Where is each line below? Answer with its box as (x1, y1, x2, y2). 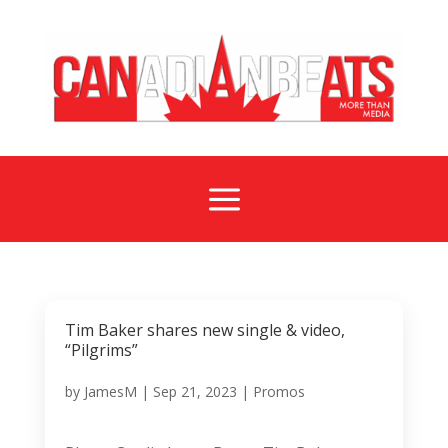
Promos (252, 381, 305, 401)
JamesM (83, 381, 137, 401)
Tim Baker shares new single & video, (64, 318, 345, 341)
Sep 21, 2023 (152, 381, 237, 401)
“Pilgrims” (64, 338, 138, 361)
